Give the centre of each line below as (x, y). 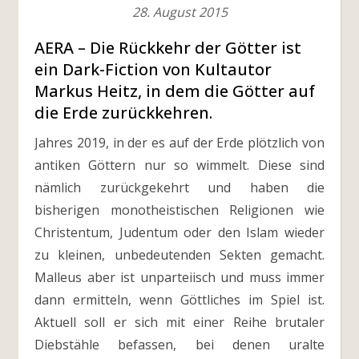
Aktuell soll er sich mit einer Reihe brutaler (179, 322)
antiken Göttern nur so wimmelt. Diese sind (179, 165)
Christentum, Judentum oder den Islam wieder (179, 232)
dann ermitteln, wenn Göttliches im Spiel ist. (179, 300)
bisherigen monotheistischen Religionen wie (179, 210)
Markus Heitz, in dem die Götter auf (175, 91)
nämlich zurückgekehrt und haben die (179, 188)
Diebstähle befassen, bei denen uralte (179, 345)
